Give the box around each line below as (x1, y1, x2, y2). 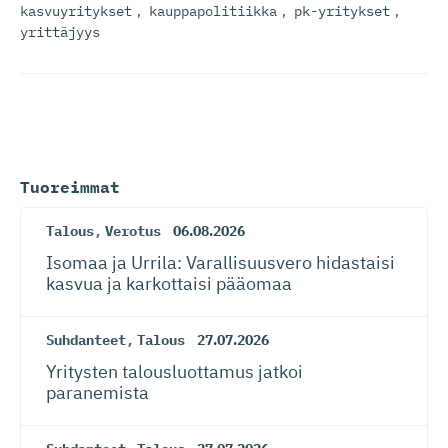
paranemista (46, 381, 149, 404)
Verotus (105, 222, 161, 240)
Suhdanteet (46, 331, 126, 349)
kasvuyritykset (20, 2, 132, 20)
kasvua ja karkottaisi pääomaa (46, 272, 292, 295)
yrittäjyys (20, 23, 100, 41)
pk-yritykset (294, 2, 390, 20)
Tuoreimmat (20, 177, 120, 197)
